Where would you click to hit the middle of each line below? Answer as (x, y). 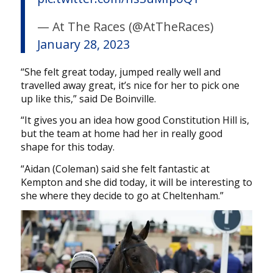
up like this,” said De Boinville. (88, 98)
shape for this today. (67, 147)
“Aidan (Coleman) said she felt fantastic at (115, 168)
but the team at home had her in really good (121, 134)
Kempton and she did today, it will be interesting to (136, 182)
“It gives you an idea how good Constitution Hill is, (135, 120)
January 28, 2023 (83, 44)
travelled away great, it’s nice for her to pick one (130, 85)
